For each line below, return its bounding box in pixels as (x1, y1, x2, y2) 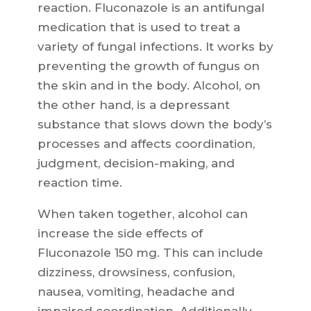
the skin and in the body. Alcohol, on (37, 78, 260, 93)
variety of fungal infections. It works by (37, 40, 274, 54)
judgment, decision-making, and (37, 156, 235, 171)
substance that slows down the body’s (37, 117, 272, 132)
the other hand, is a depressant (37, 98, 230, 112)
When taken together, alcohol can (37, 207, 248, 221)
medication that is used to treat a (37, 20, 240, 35)
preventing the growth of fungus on (37, 59, 260, 74)
